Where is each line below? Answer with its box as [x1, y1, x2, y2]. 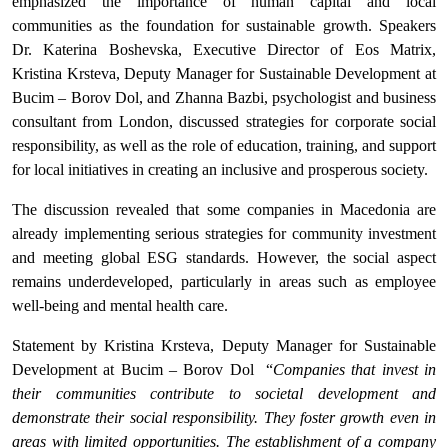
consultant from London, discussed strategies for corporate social [12, 112, 436, 130]
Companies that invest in [273, 360, 437, 378]
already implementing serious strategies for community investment [12, 224, 436, 242]
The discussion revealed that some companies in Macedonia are [12, 200, 436, 218]
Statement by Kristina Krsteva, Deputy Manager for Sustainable [12, 336, 436, 354]
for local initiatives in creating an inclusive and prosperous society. [12, 160, 436, 178]
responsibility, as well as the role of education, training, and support [12, 136, 436, 154]
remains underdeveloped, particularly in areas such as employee [12, 272, 436, 290]
